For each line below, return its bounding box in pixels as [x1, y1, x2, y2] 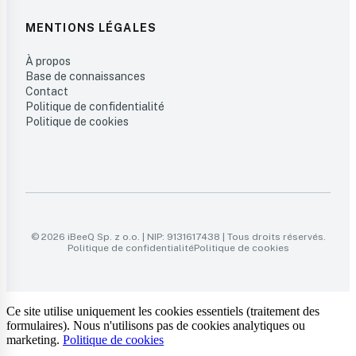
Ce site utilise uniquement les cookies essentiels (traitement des [6, 304, 319, 319]
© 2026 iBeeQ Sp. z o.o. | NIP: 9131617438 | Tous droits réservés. [30, 231, 326, 243]
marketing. [6, 333, 63, 347]
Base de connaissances [25, 70, 145, 83]
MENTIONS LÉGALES [25, 21, 157, 35]
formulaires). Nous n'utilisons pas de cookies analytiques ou [6, 319, 305, 333]
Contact [25, 85, 68, 99]
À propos [25, 55, 71, 68]
